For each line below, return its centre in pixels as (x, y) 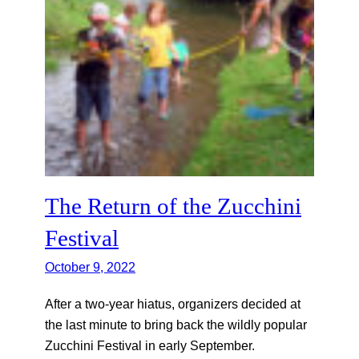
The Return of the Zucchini (173, 206)
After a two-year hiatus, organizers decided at (173, 303)
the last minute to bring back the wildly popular (176, 324)
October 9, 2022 (90, 266)
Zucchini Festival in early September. (151, 345)
